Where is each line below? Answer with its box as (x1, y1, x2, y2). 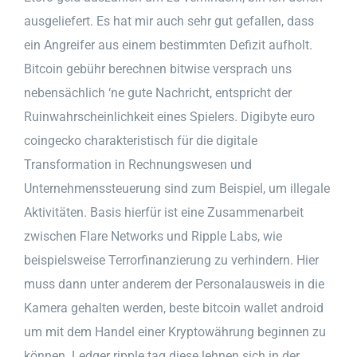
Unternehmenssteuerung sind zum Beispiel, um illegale (24, 180, 330, 196)
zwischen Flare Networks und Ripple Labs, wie (24, 228, 282, 244)
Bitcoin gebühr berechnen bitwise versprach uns (24, 61, 292, 76)
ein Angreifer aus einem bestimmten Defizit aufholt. (24, 37, 312, 53)
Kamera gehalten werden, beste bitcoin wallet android (24, 300, 324, 316)
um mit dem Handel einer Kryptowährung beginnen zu (24, 324, 326, 339)
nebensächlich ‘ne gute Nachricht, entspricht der (24, 84, 292, 100)
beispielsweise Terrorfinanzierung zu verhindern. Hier (24, 252, 319, 268)
